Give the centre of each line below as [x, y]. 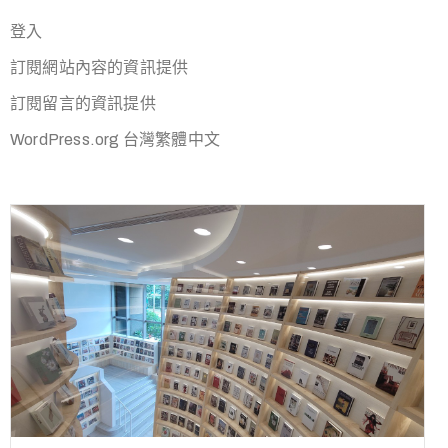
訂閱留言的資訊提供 [83, 103]
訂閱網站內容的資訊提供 [99, 67]
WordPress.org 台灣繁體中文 [115, 139]
